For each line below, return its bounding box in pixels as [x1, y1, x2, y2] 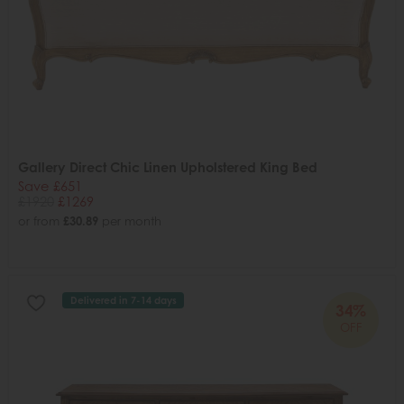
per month [98, 213, 161, 228]
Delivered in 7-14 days [69, 294, 177, 308]
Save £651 [18, 178, 82, 194]
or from [18, 213, 63, 228]
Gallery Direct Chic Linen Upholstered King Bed [18, 159, 317, 175]
